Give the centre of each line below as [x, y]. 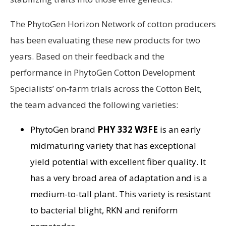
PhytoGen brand [64, 130]
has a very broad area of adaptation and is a [119, 178]
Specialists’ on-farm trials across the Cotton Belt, [106, 89]
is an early [179, 130]
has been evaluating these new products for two [105, 40]
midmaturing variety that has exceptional [113, 146]
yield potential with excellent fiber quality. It [118, 162]
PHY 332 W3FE [128, 130]
